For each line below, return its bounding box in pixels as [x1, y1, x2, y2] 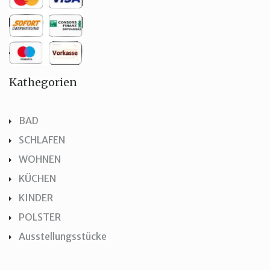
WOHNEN [19, 153, 61, 165]
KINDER [19, 192, 53, 204]
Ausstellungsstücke [19, 230, 107, 242]
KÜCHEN [19, 172, 56, 184]
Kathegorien [9, 75, 77, 89]
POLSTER [19, 211, 61, 223]
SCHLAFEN [19, 134, 65, 146]
